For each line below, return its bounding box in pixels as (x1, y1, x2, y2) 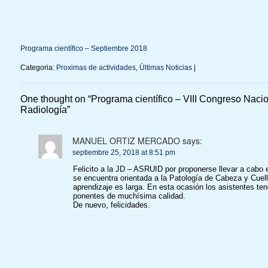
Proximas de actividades (56, 63, 136, 72)
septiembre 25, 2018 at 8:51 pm (72, 148, 176, 157)
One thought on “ (20, 94, 91, 105)
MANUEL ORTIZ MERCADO (72, 135, 181, 147)
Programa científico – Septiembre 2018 (20, 44, 147, 53)
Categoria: (20, 63, 56, 72)
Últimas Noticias (139, 63, 192, 72)
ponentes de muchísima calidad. (73, 191, 186, 201)
